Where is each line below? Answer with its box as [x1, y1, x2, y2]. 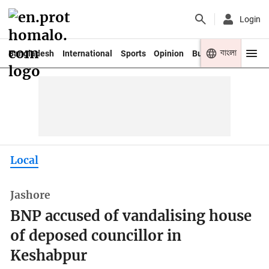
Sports [120, 48, 146, 58]
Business [192, 48, 228, 58]
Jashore [10, 189, 51, 202]
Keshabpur [10, 247, 88, 265]
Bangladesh [8, 48, 54, 58]
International [62, 48, 112, 58]
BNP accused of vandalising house [10, 207, 252, 226]
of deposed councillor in [10, 227, 182, 246]
